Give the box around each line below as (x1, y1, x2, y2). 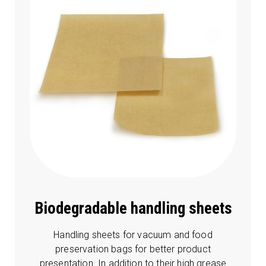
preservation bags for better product (55, 243, 211, 255)
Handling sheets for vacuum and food (53, 229, 213, 241)
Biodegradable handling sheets (34, 199, 232, 218)
